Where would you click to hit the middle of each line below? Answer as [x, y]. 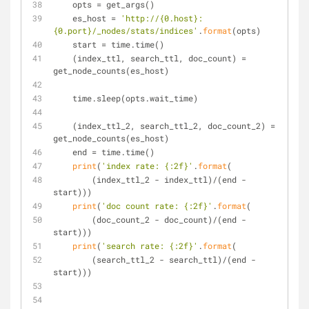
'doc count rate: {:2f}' [157, 206]
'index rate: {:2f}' [147, 166]
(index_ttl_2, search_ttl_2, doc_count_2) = [63, 126]
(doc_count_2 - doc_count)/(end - [72, 219]
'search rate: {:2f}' [150, 246]
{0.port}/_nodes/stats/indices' [126, 30]
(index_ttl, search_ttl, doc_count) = [63, 58]
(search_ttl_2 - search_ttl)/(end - [72, 259]
